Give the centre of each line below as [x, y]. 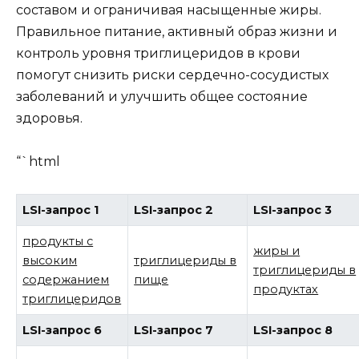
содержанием [66, 280]
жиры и [277, 251]
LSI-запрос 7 [174, 331]
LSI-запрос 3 [293, 210]
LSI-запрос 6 [63, 331]
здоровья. [49, 118]
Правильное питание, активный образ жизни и [177, 31]
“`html [38, 161]
